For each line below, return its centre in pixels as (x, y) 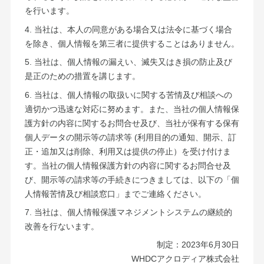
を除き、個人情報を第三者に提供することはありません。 (132, 43)
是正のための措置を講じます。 (82, 76)
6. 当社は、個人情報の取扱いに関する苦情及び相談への (128, 95)
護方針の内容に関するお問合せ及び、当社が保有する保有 (132, 123)
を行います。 (49, 11)
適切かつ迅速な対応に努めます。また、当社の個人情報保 (132, 109)
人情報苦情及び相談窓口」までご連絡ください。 (115, 194)
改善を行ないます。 (62, 227)
